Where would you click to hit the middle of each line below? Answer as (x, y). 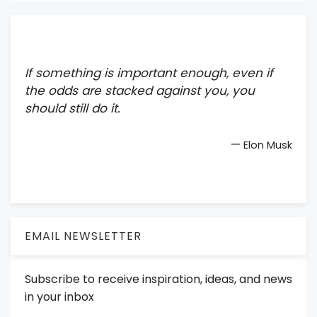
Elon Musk (268, 145)
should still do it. (73, 109)
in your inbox (59, 296)
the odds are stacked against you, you (140, 91)
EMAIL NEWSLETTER (83, 236)
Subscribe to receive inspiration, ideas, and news (158, 279)
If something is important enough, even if (149, 73)
